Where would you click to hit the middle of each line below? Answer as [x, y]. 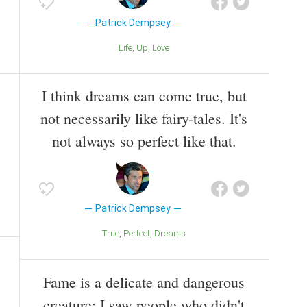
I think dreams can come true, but [144, 96]
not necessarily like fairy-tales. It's [144, 119]
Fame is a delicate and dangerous [144, 282]
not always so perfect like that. [144, 141]
